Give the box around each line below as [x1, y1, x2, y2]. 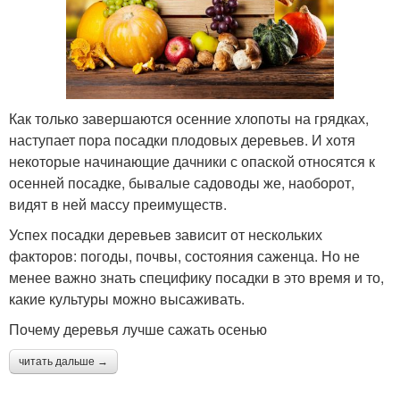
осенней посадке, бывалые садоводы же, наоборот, [9, 172, 354, 194]
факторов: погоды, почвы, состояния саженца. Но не [9, 246, 360, 267]
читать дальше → [19, 355, 108, 369]
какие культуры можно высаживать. [9, 288, 248, 310]
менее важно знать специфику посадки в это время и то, [9, 267, 384, 288]
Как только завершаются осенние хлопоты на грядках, [9, 108, 369, 129]
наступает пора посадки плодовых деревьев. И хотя [9, 129, 355, 151]
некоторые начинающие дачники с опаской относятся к [9, 151, 375, 172]
